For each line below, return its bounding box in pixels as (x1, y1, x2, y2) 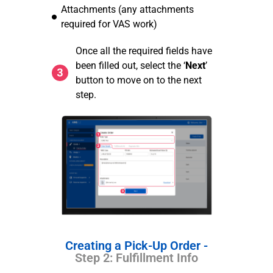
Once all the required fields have (75, 44, 212, 57)
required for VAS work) (61, 18, 157, 30)
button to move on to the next (75, 74, 202, 86)
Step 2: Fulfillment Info (75, 250, 198, 265)
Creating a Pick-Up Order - (65, 238, 208, 253)
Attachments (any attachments (61, 3, 194, 15)
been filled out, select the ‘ (75, 59, 185, 71)
